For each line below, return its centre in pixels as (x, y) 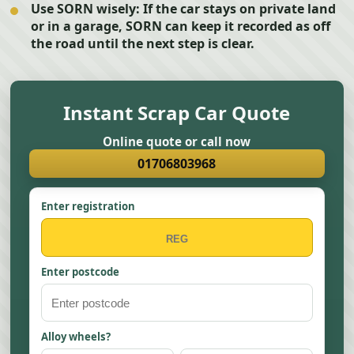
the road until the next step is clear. (143, 43)
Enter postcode (81, 272)
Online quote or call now (177, 141)
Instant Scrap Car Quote (177, 113)
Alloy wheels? (76, 337)
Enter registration (88, 206)
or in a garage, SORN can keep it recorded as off (181, 26)
